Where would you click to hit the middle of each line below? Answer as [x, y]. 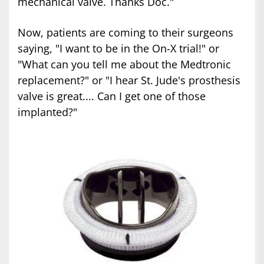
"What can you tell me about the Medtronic [124, 64]
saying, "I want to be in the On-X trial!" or [118, 48]
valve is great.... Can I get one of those [112, 96]
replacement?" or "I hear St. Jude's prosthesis [129, 80]
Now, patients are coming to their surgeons [126, 32]
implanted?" [47, 112]
